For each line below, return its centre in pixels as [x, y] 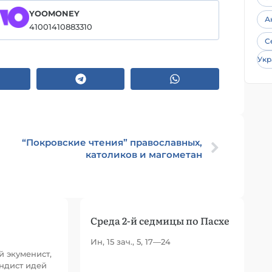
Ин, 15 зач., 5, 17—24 [131, 242]
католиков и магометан [144, 155]
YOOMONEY [54, 13]
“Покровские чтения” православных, [112, 142]
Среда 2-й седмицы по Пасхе [160, 220]
